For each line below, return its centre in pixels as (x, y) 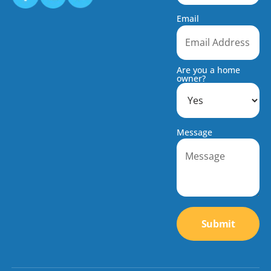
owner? (191, 78)
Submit (218, 224)
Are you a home (209, 70)
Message (195, 132)
